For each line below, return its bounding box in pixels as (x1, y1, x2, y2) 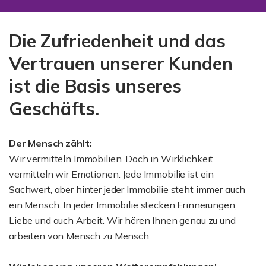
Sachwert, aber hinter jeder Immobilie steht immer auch (9, 183, 246, 195)
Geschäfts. (9, 97, 99, 120)
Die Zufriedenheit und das (9, 29, 226, 52)
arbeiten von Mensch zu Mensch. (9, 229, 151, 242)
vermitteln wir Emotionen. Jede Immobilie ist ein (9, 167, 214, 180)
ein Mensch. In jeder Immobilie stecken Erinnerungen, (9, 198, 237, 211)
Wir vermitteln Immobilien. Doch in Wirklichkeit (9, 152, 214, 164)
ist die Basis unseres (9, 74, 182, 97)
